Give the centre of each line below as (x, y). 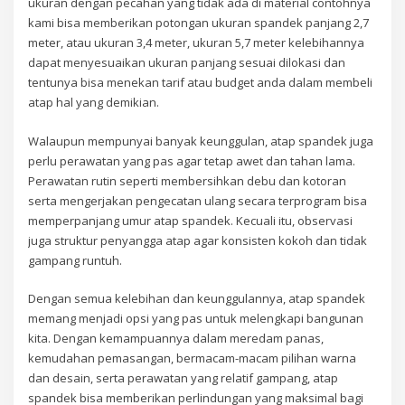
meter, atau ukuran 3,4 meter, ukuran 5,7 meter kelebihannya (197, 43)
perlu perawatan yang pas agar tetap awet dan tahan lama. (192, 160)
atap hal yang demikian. (94, 103)
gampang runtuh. (75, 260)
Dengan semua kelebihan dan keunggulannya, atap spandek (197, 299)
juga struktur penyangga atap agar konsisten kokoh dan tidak (198, 240)
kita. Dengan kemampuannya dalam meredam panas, (176, 339)
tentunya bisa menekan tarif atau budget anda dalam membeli (201, 83)
